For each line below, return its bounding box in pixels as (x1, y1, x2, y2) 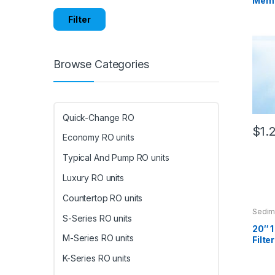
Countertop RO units (63, 192, 143, 203)
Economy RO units (63, 132, 134, 143)
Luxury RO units (63, 172, 124, 183)
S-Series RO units (63, 212, 132, 223)
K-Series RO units (63, 253, 131, 264)
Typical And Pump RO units (63, 152, 169, 163)
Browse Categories (53, 58, 149, 71)
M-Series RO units (63, 233, 134, 244)
